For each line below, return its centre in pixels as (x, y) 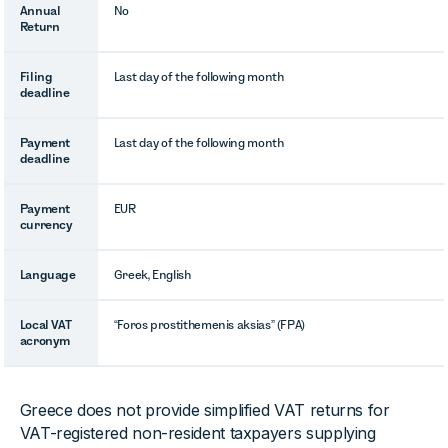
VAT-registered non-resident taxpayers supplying (197, 433)
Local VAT (45, 324)
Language (47, 274)
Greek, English (152, 274)
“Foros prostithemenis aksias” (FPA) (209, 324)
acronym (45, 340)
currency (46, 224)
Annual (40, 10)
